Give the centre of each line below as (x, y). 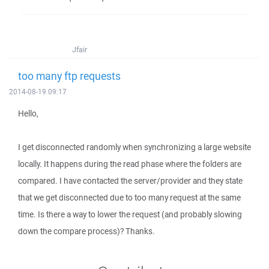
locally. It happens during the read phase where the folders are (130, 164)
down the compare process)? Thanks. (86, 231)
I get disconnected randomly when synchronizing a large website (134, 147)
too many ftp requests (69, 76)
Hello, (28, 113)
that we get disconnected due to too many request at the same (129, 198)
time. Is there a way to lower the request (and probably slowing (130, 214)
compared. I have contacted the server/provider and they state (130, 181)
